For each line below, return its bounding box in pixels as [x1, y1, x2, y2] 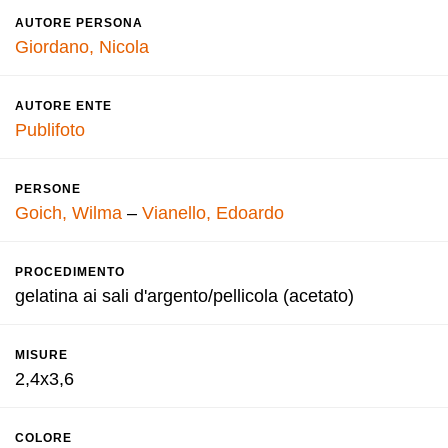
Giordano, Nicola [15, 37, 149, 57]
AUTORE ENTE [15, 99, 112, 113]
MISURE [15, 348, 68, 362]
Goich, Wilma [15, 203, 122, 223]
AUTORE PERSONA [15, 16, 143, 30]
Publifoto [15, 120, 85, 140]
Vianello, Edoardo [142, 203, 284, 223]
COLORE [15, 431, 72, 445]
